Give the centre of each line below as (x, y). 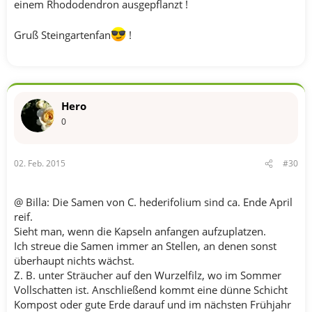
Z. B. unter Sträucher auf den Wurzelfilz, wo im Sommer (148, 275)
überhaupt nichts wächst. (74, 260)
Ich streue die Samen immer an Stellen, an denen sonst (145, 246)
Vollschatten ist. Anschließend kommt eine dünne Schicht (151, 290)
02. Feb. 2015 (40, 163)
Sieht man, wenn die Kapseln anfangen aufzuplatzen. (140, 231)
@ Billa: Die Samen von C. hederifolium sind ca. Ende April (153, 202)
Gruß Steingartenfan (62, 34)
